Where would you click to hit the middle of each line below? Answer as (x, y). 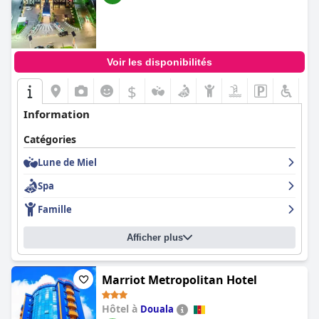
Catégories (50, 139)
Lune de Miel (67, 162)
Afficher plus (155, 237)
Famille (55, 209)
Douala (157, 309)
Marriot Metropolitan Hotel (179, 280)
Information (57, 114)
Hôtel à (121, 309)
